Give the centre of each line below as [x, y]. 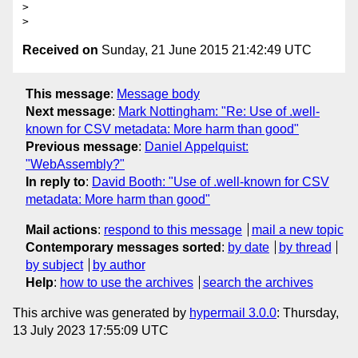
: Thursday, [308, 312]
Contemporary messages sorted [123, 247]
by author [119, 265]
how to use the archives [127, 282]
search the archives [258, 282]
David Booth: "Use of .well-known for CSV [211, 181]
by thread [305, 247]
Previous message [82, 146]
